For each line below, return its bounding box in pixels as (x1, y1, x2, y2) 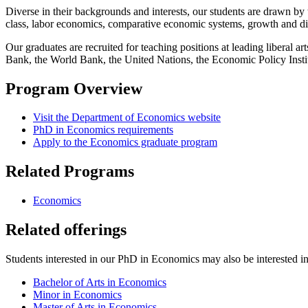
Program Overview (5, 79, 142, 98)
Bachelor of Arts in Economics (33, 276, 166, 289)
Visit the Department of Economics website (33, 111, 221, 124)
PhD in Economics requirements (33, 124, 173, 136)
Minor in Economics (33, 289, 122, 301)
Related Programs (5, 162, 134, 181)
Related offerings (5, 221, 126, 239)
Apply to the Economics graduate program (33, 136, 217, 148)
